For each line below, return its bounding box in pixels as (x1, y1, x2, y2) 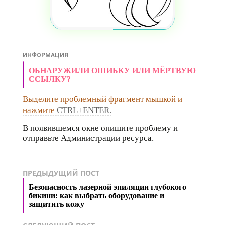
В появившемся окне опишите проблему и (23, 123, 178, 133)
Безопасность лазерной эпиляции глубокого (29, 183, 186, 192)
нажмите (23, 105, 57, 116)
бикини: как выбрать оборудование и (29, 191, 164, 200)
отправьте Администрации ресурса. (23, 133, 154, 143)
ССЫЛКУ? (29, 75, 71, 84)
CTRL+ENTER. (57, 105, 111, 116)
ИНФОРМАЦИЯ (23, 52, 68, 59)
